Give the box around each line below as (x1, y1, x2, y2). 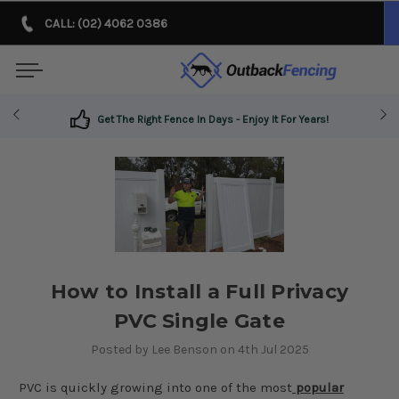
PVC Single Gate (114, 308, 285, 333)
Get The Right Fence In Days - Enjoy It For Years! (97, 113, 329, 126)
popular (292, 379, 344, 395)
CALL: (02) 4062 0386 (45, 15, 167, 31)
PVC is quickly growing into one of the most (19, 379, 292, 395)
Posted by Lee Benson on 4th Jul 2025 (90, 341, 309, 357)
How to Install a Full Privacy (50, 279, 349, 304)
